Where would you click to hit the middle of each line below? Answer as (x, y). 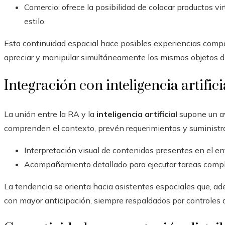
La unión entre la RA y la (50, 114)
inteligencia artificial (137, 114)
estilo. (35, 21)
